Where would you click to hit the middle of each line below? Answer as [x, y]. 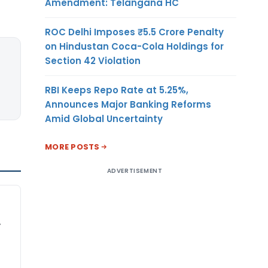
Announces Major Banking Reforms [128, 104]
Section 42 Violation [93, 60]
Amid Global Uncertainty [104, 118]
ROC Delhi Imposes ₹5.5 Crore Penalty [134, 32]
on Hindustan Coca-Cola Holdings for [134, 46]
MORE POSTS [72, 147]
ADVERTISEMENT [135, 170]
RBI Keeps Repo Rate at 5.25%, [117, 90]
